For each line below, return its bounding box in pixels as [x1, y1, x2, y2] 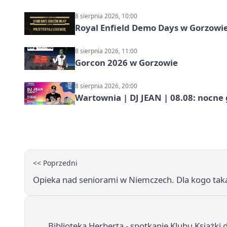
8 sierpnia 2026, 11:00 [75, 46, 137, 55]
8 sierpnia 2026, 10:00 [75, 11, 137, 20]
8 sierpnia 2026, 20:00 [75, 81, 137, 90]
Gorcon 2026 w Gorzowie [75, 56, 178, 68]
